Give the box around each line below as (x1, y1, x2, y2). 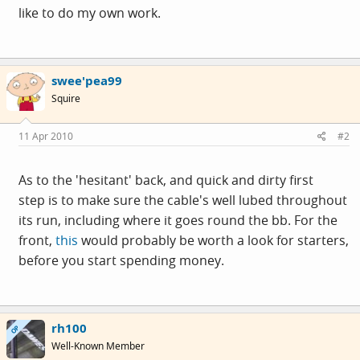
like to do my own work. (18, 3, 161, 22)
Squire (51, 91, 80, 105)
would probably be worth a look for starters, (78, 231, 349, 249)
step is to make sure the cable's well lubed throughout (18, 191, 347, 209)
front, (18, 231, 55, 249)
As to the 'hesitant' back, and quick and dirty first (18, 171, 313, 189)
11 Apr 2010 (18, 129, 73, 143)
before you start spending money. (18, 252, 224, 269)
